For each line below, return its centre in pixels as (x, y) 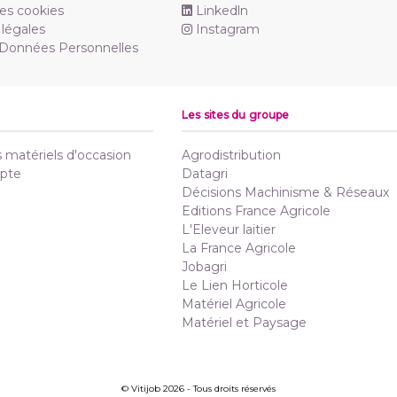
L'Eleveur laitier (229, 229)
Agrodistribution (231, 155)
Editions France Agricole (256, 210)
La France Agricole (239, 248)
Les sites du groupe (236, 114)
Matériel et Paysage (244, 322)
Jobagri (204, 266)
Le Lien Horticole (235, 285)
